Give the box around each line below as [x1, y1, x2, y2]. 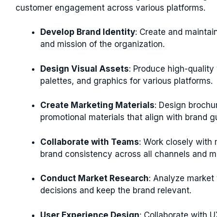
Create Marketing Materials [40, 100, 155, 110]
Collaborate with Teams [40, 137, 139, 147]
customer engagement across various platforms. [15, 2, 205, 13]
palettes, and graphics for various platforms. [40, 76, 213, 86]
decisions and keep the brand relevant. [40, 186, 191, 195]
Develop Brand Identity [40, 27, 135, 37]
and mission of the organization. [40, 39, 165, 49]
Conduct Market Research [40, 173, 149, 183]
